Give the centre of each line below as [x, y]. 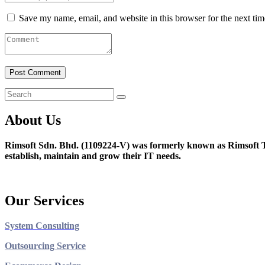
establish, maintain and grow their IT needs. [93, 156]
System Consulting [42, 226]
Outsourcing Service [45, 246]
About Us [33, 120]
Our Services [44, 201]
